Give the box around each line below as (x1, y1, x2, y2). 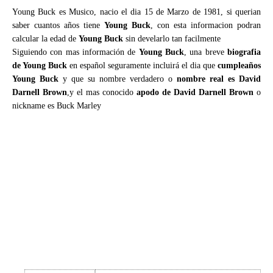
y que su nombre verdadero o (58, 74, 177, 83)
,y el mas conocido (67, 88, 136, 97)
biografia (227, 48, 261, 57)
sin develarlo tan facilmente (123, 34, 221, 43)
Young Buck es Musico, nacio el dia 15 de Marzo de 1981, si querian (12, 7, 261, 16)
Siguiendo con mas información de (12, 48, 139, 57)
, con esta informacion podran (151, 21, 261, 30)
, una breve (184, 48, 228, 57)
